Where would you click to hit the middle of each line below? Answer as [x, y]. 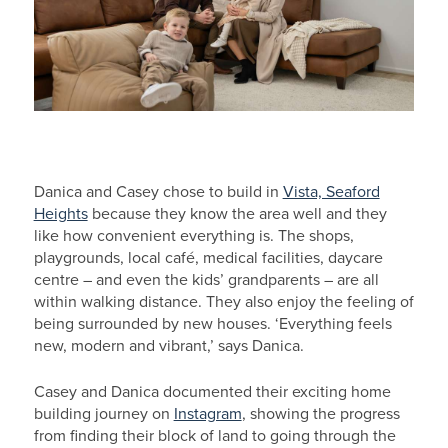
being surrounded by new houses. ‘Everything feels [212, 323]
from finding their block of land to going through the [214, 435]
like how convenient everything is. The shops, [193, 235]
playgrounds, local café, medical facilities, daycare [208, 257]
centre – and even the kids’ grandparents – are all [206, 279]
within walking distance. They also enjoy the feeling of [223, 301]
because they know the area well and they [237, 213]
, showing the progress [320, 413]
